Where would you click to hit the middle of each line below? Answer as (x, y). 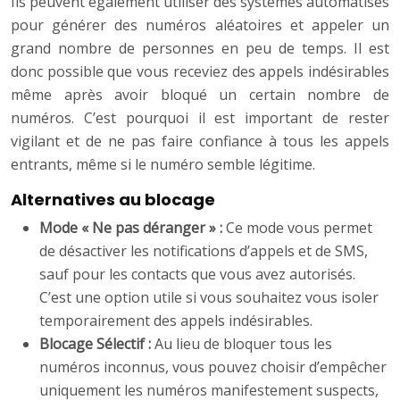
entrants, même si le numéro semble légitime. (163, 165)
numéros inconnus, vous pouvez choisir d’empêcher (213, 367)
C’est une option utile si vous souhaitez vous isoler (209, 298)
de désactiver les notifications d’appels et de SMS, (204, 251)
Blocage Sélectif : (97, 344)
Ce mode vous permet (299, 228)
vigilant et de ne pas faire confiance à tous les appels (200, 142)
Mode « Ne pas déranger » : (133, 228)
